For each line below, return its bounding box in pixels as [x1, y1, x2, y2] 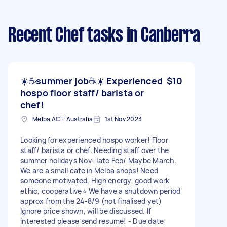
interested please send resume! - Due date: [20, 216, 166, 226]
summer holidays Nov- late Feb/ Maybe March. [20, 155, 176, 165]
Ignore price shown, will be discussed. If [20, 206, 152, 216]
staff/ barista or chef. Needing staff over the [20, 145, 169, 155]
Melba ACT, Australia [32, 114, 93, 123]
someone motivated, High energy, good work [20, 175, 170, 185]
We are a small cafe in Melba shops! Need [20, 165, 158, 175]
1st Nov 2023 [105, 114, 142, 123]
